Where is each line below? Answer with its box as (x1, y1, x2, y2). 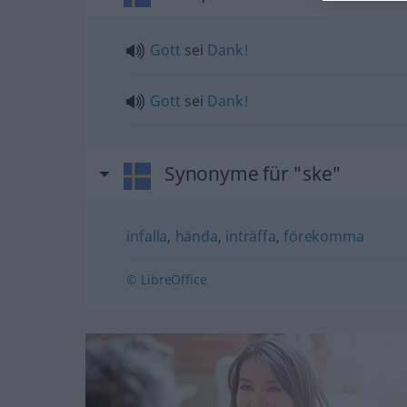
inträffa (225, 225, 276, 246)
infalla (126, 225, 168, 246)
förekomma (283, 225, 364, 246)
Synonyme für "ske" (164, 160, 342, 186)
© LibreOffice (126, 270, 207, 288)
